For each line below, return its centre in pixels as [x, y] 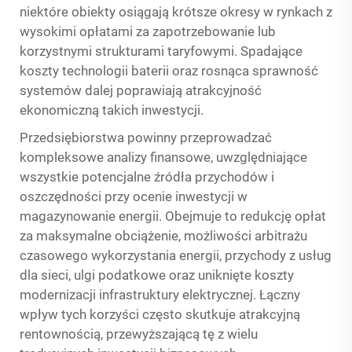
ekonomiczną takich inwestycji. [112, 110]
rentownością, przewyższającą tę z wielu [139, 334]
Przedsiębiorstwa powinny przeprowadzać [146, 137]
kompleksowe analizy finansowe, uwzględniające [163, 157]
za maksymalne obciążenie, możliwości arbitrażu [163, 236]
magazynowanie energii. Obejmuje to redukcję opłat [173, 216]
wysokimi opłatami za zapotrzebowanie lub [148, 31]
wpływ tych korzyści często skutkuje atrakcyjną [160, 314]
